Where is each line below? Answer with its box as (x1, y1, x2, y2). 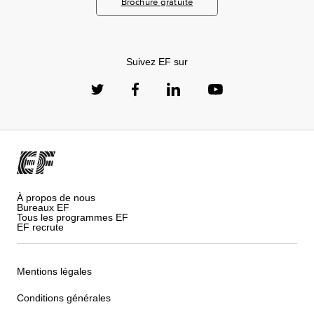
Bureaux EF (17, 201, 69, 213)
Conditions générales (17, 292, 111, 304)
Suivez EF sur (126, 56, 188, 67)
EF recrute (17, 221, 64, 233)
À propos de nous (17, 191, 95, 203)
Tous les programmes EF (17, 211, 128, 223)
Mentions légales (17, 266, 92, 278)
